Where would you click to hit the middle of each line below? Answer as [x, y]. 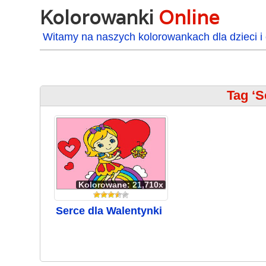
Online [189, 18]
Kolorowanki [99, 18]
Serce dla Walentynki [109, 211]
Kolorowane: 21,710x [121, 185]
